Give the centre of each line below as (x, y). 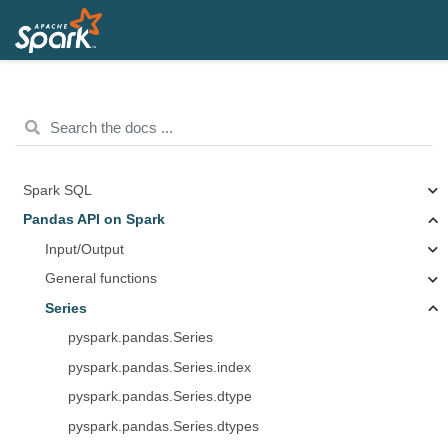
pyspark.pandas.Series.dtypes (163, 426)
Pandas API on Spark (93, 219)
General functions (101, 278)
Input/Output (84, 249)
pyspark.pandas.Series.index (159, 367)
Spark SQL (57, 190)
